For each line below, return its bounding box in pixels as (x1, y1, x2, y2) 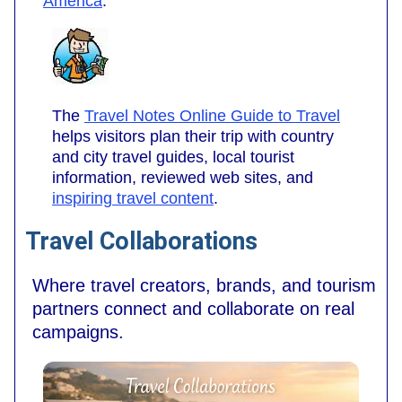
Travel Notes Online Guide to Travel (84, 107, 340, 126)
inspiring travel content (52, 189, 214, 208)
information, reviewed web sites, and (52, 169, 313, 188)
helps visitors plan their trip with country (52, 127, 334, 146)
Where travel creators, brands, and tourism (32, 275, 376, 296)
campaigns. (32, 322, 124, 343)
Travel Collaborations (25, 226, 258, 256)
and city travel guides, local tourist (52, 148, 294, 167)
